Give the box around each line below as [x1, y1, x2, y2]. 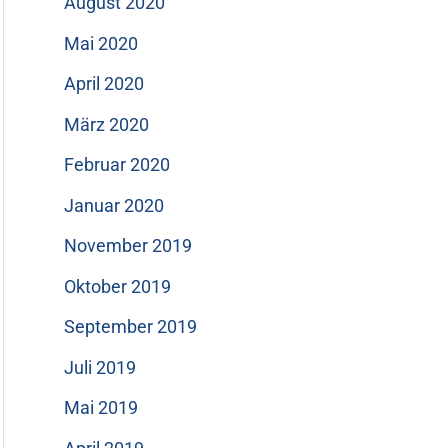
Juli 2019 [64, 356, 136, 378]
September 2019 [64, 316, 197, 338]
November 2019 [64, 235, 192, 257]
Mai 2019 [64, 397, 138, 419]
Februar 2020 [64, 154, 170, 176]
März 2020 [64, 113, 149, 135]
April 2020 [64, 73, 144, 95]
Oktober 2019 [64, 275, 171, 297]
